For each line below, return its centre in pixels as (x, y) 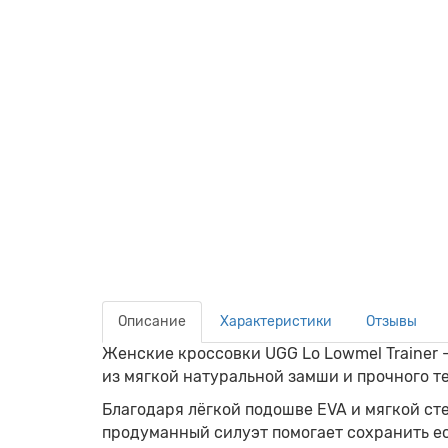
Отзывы (391, 321)
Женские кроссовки (183, 353)
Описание (152, 321)
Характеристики (276, 321)
